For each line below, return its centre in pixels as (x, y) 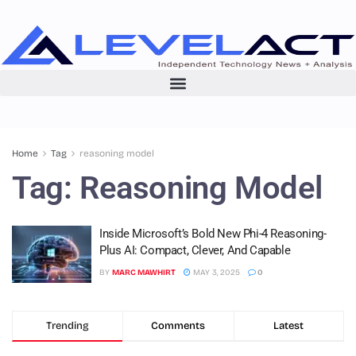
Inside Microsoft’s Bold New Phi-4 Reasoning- (213, 234)
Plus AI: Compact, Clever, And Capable (195, 250)
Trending (68, 325)
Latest (289, 325)
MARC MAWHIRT (144, 273)
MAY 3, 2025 (215, 273)
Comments (178, 325)
